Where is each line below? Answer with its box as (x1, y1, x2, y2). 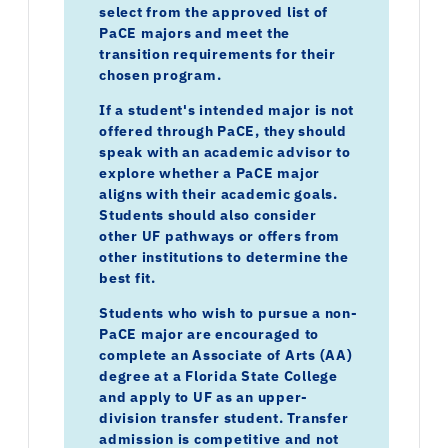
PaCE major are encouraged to (99, 325, 319, 344)
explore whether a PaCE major (99, 164, 320, 183)
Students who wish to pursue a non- (99, 304, 358, 323)
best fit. (99, 269, 156, 288)
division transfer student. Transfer (99, 409, 349, 428)
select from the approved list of (99, 3, 328, 22)
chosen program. (99, 66, 222, 85)
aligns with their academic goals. (99, 185, 338, 204)
